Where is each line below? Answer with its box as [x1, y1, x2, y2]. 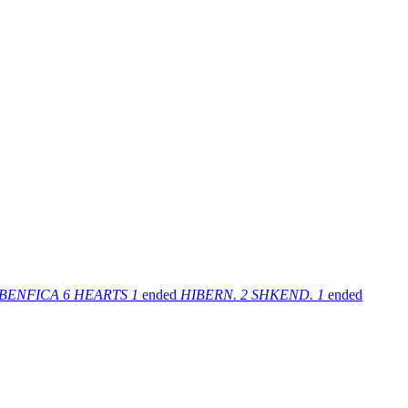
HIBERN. [180, 286, 237, 302]
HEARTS [74, 286, 127, 302]
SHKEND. [251, 286, 313, 302]
